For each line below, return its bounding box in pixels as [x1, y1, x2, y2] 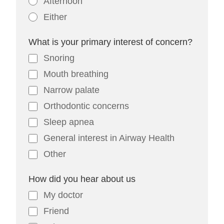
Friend [43, 206, 69, 216]
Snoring [43, 53, 75, 63]
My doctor [43, 190, 83, 200]
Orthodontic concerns [43, 101, 129, 111]
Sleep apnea [43, 117, 94, 127]
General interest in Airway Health [43, 133, 175, 143]
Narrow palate [43, 85, 100, 95]
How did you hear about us [28, 174, 136, 184]
